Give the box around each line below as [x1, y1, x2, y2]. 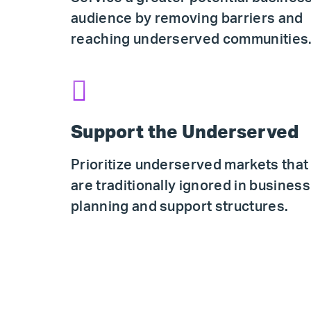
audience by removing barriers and [71, 12, 303, 26]
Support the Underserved [71, 124, 299, 142]
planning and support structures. [71, 200, 289, 214]
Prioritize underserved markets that [71, 158, 309, 172]
